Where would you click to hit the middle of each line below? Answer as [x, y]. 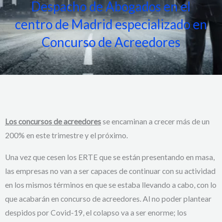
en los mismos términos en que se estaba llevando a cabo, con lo [111, 185]
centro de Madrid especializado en [111, 25]
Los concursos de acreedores [53, 122]
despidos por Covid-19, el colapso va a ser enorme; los [96, 212]
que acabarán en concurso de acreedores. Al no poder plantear [108, 198]
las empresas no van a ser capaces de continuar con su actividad [110, 171]
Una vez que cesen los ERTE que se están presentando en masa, [110, 157]
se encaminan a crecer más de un [155, 122]
